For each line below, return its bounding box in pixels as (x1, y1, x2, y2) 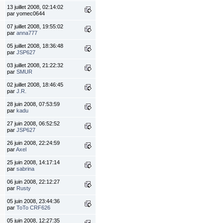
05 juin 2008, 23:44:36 (7, 198, 60, 205)
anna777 (16, 30, 38, 36)
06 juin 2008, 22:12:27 (7, 179, 60, 185)
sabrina (16, 166, 35, 172)
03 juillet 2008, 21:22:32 (7, 62, 64, 69)
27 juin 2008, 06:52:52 (7, 120, 60, 127)
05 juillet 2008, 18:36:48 (7, 43, 64, 49)
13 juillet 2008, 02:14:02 (7, 4, 64, 10)
